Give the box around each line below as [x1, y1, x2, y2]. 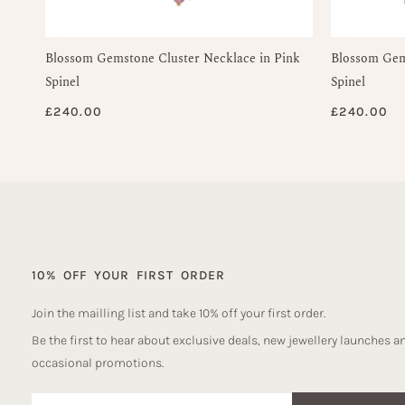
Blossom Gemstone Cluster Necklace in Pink [45, 49, 300, 69]
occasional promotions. [32, 355, 164, 372]
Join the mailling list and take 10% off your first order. [32, 306, 325, 322]
